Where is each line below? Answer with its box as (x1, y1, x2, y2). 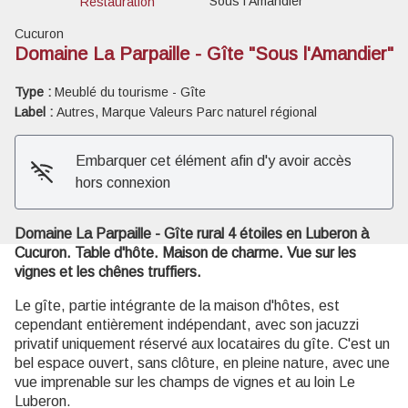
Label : (15, 105, 56, 119)
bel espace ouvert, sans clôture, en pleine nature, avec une (15, 355, 390, 371)
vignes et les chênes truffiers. (15, 264, 201, 280)
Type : (15, 85, 55, 99)
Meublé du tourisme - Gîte (55, 85, 206, 99)
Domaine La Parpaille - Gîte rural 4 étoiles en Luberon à (15, 226, 369, 241)
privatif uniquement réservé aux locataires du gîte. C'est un (15, 336, 390, 352)
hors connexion (75, 175, 170, 190)
